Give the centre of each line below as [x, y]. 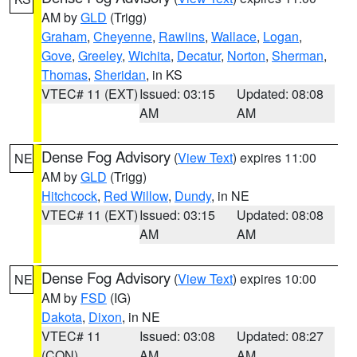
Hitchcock [69, 196]
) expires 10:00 [275, 279]
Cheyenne [123, 36]
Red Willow [136, 196]
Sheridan [120, 75]
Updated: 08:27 [280, 336]
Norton [246, 55]
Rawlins [182, 36]
